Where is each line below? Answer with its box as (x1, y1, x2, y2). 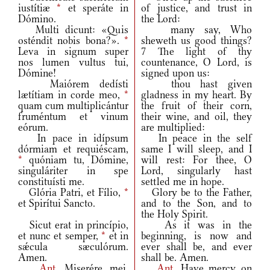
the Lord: (141, 13, 180, 25)
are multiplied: (141, 121, 205, 134)
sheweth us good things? (141, 34, 252, 47)
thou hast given (141, 78, 252, 90)
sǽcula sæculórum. (18, 240, 128, 253)
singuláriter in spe (18, 165, 128, 177)
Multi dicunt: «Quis (18, 24, 128, 36)
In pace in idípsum (18, 132, 128, 145)
